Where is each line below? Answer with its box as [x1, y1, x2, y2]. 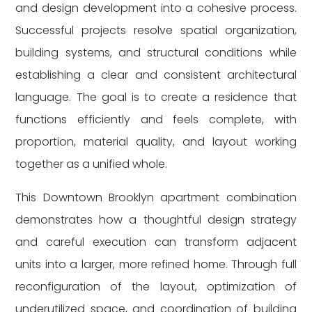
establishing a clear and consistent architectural [15, 67, 297, 83]
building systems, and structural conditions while [15, 45, 297, 61]
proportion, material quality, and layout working [15, 134, 297, 150]
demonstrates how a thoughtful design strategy [15, 212, 297, 228]
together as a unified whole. [15, 156, 168, 172]
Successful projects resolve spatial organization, [15, 22, 297, 38]
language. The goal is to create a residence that [15, 89, 297, 105]
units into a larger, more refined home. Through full [15, 256, 297, 272]
